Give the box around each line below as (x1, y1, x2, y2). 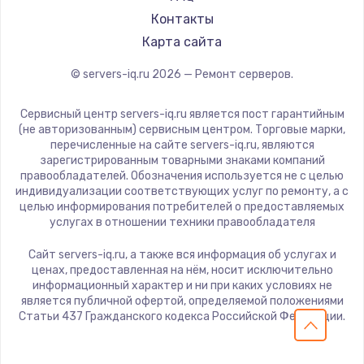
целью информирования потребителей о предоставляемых (19, 199, 344, 214)
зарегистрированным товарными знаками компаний (39, 153, 325, 167)
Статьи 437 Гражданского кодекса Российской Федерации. (19, 309, 345, 323)
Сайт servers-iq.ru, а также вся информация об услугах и (28, 247, 336, 262)
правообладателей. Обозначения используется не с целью (20, 168, 344, 183)
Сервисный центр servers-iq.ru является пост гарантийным (19, 106, 344, 121)
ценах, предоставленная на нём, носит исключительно (31, 262, 333, 277)
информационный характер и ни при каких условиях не (32, 278, 332, 292)
